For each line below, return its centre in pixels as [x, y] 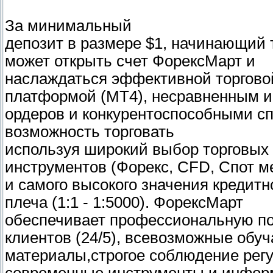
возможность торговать [90, 132]
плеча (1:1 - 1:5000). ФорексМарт [124, 203]
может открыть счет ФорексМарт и [130, 61]
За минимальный [68, 26]
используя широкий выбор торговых [137, 150]
